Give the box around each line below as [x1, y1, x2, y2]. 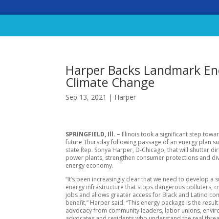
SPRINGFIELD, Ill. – [66, 130, 122, 138]
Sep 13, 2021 [66, 92, 107, 102]
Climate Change [66, 74, 155, 90]
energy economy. [66, 161, 114, 170]
